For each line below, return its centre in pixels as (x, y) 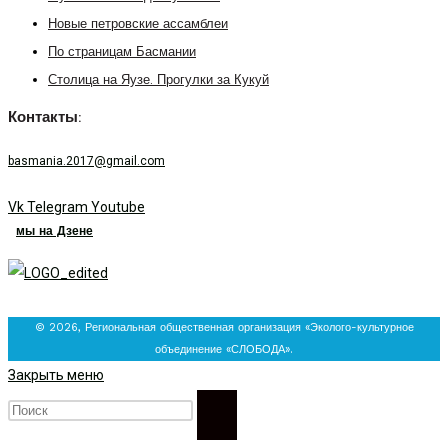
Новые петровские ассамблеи (138, 24)
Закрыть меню (56, 374)
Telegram (57, 206)
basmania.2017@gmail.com (86, 160)
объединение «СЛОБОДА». (224, 349)
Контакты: (44, 118)
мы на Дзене (54, 230)
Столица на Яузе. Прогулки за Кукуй (158, 80)
